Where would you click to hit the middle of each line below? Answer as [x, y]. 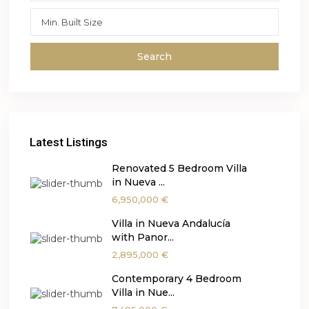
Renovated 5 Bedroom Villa [180, 169]
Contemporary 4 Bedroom [177, 279]
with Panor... [143, 238]
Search [154, 57]
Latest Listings [69, 142]
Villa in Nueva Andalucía [171, 224]
